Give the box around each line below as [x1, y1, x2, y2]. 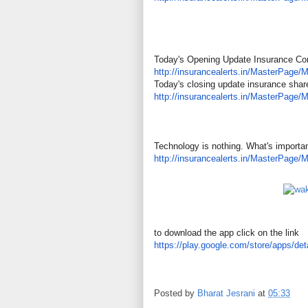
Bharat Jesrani [197, 288, 255, 299]
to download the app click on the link [154, 228, 299, 238]
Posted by [154, 288, 197, 299]
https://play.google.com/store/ [154, 240, 272, 250]
